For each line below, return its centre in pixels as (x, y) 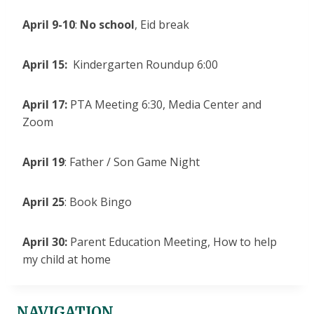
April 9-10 (49, 25)
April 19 (43, 162)
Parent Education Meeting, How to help (173, 242)
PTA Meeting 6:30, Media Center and (166, 105)
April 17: (46, 105)
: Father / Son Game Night (132, 162)
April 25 (43, 202)
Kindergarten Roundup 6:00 (145, 65)
